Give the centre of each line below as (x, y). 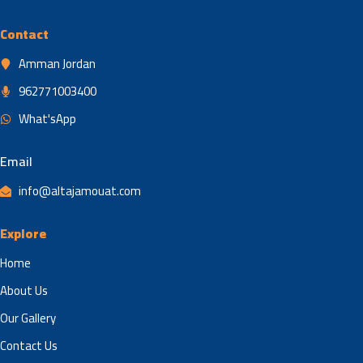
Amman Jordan (57, 64)
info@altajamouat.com (79, 191)
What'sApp (47, 119)
